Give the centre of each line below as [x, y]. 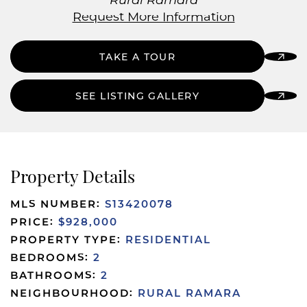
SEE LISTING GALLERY [137, 96]
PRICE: [34, 222]
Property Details [73, 176]
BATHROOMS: [56, 275]
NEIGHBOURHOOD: [74, 293]
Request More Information [153, 17]
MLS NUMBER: [58, 204]
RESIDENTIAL [168, 240]
